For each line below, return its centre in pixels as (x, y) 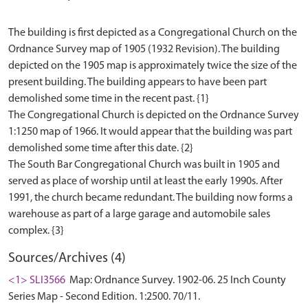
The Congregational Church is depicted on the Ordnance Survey (154, 116)
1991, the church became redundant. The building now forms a (151, 198)
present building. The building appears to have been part (137, 83)
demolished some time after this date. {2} (101, 149)
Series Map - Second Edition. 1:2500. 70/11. (104, 297)
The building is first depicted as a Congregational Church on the (153, 33)
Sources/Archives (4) (67, 259)
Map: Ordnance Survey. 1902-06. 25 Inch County (177, 281)
